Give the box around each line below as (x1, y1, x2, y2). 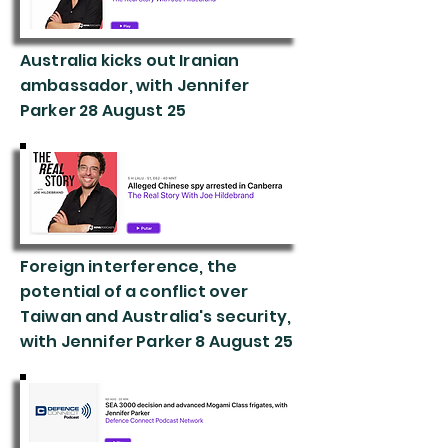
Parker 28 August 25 (20, 99, 187, 122)
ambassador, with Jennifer (20, 74, 250, 97)
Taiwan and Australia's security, (20, 305, 292, 328)
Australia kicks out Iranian (20, 49, 240, 72)
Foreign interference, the (20, 255, 238, 278)
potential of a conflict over (20, 280, 249, 303)
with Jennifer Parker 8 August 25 (20, 330, 294, 353)
